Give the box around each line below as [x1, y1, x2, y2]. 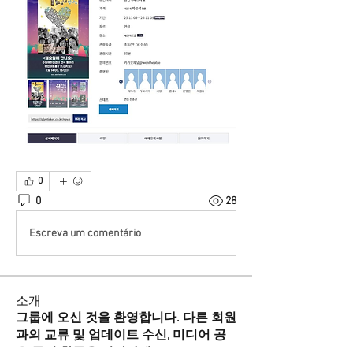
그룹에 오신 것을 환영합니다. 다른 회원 [16, 310, 236, 327]
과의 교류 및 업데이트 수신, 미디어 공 [16, 328, 226, 344]
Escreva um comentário [29, 226, 141, 240]
